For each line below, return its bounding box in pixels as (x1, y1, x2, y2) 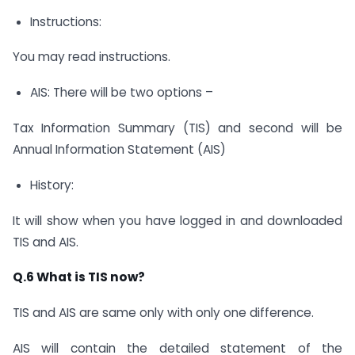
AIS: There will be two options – (29, 84, 213, 101)
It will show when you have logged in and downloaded (13, 212, 342, 229)
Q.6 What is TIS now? (13, 269, 145, 286)
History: (29, 176, 74, 193)
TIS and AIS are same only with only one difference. (13, 304, 314, 322)
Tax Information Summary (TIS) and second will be (13, 120, 342, 136)
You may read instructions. (13, 48, 170, 66)
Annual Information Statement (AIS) (13, 141, 226, 158)
